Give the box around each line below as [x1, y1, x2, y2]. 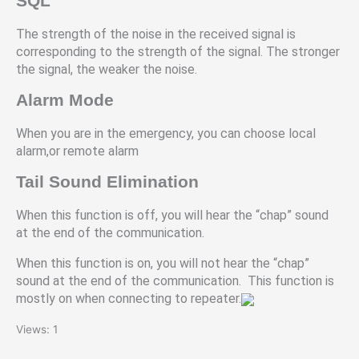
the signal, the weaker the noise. [16, 62, 197, 78]
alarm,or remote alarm [16, 143, 139, 159]
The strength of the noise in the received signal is [16, 26, 296, 42]
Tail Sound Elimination [16, 172, 199, 192]
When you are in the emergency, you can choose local [16, 126, 316, 142]
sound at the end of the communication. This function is [16, 273, 334, 289]
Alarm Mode [16, 91, 114, 110]
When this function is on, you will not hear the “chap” [16, 256, 309, 272]
